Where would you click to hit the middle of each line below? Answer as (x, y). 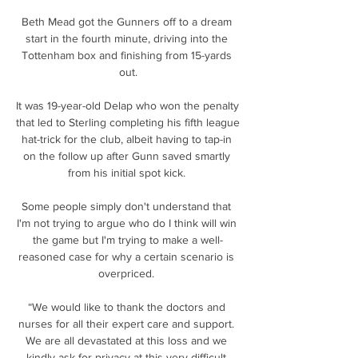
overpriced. (128, 273)
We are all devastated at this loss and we (126, 340)
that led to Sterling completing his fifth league (128, 122)
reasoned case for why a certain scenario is (126, 256)
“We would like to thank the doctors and (126, 306)
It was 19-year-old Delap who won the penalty (127, 105)
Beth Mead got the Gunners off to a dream (126, 21)
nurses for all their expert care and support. (126, 323)
